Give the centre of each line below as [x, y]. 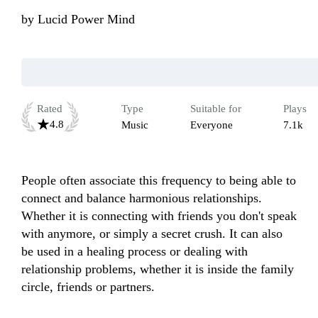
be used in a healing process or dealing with [135, 252]
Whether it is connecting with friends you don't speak [159, 216]
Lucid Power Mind [86, 20]
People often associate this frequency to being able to [159, 181]
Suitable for [216, 109]
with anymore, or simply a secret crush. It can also [152, 234]
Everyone [212, 125]
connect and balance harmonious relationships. [142, 198]
